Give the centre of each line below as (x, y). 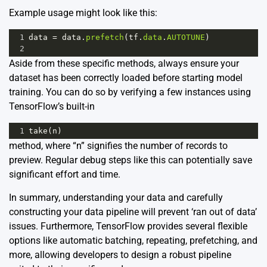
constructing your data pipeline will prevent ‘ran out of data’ (133, 212)
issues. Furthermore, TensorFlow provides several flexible (128, 226)
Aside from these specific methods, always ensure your (124, 63)
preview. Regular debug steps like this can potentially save (131, 160)
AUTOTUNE (186, 37)
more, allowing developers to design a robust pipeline (120, 254)
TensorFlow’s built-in (52, 106)
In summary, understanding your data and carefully (116, 197)
